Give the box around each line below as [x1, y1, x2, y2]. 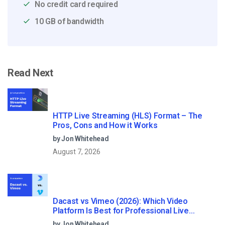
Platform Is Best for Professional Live [53, 205, 189, 215]
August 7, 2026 [53, 147, 100, 156]
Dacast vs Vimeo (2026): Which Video [53, 196, 188, 206]
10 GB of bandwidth [35, 17, 104, 27]
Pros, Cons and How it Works [53, 120, 158, 130]
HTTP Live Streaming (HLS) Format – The [53, 110, 202, 121]
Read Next [8, 67, 53, 79]
